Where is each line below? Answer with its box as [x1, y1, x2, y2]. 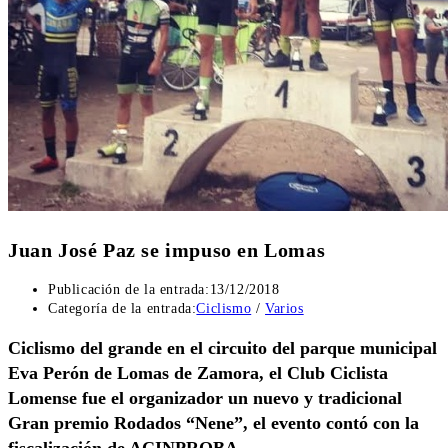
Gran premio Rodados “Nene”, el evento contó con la [8, 413, 419, 434]
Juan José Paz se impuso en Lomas [8, 238, 326, 261]
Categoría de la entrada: [48, 301, 197, 317]
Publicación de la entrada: [48, 282, 210, 298]
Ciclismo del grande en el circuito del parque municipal [8, 338, 437, 359]
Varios [265, 301, 304, 317]
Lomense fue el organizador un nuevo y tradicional [8, 388, 402, 409]
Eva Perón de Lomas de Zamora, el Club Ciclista [8, 363, 388, 384]
